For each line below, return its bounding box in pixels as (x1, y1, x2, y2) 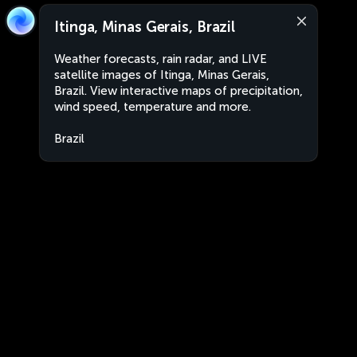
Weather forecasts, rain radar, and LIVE (54, 52, 267, 66)
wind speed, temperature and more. (54, 100, 251, 114)
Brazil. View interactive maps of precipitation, (54, 84, 303, 98)
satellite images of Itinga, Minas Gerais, (54, 68, 269, 82)
